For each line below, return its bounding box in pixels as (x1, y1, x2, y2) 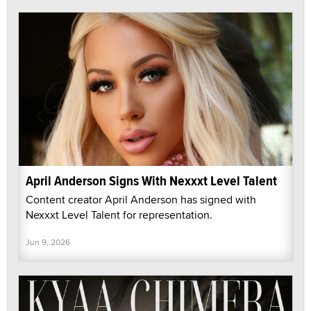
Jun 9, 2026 (26, 236, 70, 249)
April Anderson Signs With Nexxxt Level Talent (26, 171, 277, 192)
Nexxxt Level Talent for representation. (26, 207, 212, 224)
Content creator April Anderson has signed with (26, 192, 256, 208)
